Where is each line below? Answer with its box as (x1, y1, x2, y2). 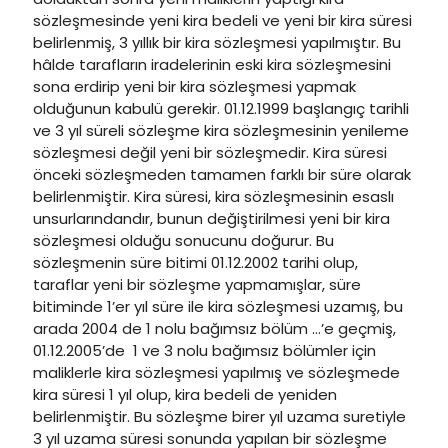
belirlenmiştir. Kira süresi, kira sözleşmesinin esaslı (33, 186, 394, 207)
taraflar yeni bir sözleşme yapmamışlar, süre (33, 274, 361, 295)
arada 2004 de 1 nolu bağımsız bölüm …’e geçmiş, (33, 318, 396, 339)
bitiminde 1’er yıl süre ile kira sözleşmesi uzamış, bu (33, 296, 403, 317)
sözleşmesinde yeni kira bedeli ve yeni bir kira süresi (33, 10, 412, 31)
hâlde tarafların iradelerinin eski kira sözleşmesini (33, 54, 391, 75)
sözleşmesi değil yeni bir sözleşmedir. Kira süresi (33, 142, 387, 163)
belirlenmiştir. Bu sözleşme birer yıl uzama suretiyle (33, 406, 406, 427)
